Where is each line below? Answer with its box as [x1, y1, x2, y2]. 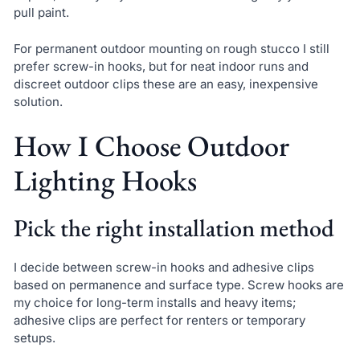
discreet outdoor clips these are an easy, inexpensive [13, 76, 318, 92]
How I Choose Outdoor [13, 127, 289, 166]
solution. [13, 93, 63, 109]
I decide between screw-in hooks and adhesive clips [13, 260, 314, 276]
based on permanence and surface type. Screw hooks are [13, 277, 344, 293]
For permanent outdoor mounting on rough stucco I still [13, 40, 329, 56]
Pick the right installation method [13, 212, 334, 244]
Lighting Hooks [13, 162, 197, 200]
